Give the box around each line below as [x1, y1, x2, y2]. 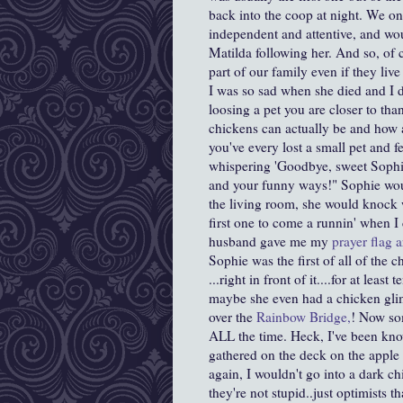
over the [209, 308, 256, 327]
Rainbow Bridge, [256, 308, 351, 327]
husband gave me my [209, 232, 328, 251]
